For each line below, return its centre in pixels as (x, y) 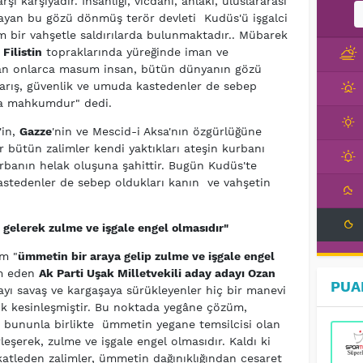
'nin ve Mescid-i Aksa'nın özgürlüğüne (156, 132)
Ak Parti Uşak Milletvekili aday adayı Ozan (157, 273)
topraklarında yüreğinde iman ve (135, 52)
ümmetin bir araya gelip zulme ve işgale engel (146, 256)
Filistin (22, 52)
